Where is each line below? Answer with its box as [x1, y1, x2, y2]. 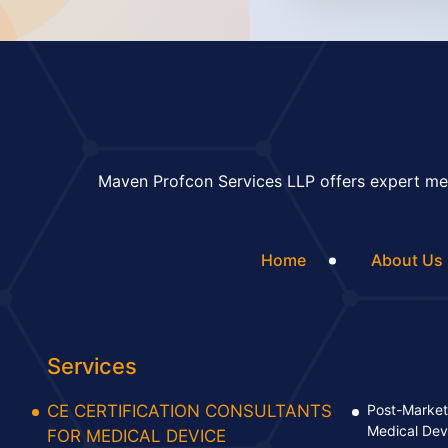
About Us [371, 249, 443, 270]
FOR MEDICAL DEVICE [47, 425, 227, 446]
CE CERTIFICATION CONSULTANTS [47, 400, 333, 421]
